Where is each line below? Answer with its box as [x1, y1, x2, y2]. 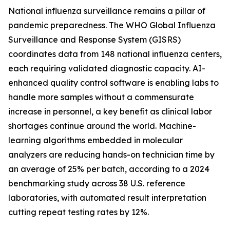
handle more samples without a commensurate [8, 92, 194, 103]
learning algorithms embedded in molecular [8, 135, 183, 146]
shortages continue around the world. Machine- [8, 121, 196, 131]
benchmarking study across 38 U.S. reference [8, 178, 185, 189]
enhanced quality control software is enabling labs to [8, 78, 219, 88]
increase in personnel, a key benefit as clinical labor [8, 106, 212, 117]
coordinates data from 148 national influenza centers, [8, 49, 222, 60]
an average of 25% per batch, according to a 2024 [8, 164, 209, 175]
